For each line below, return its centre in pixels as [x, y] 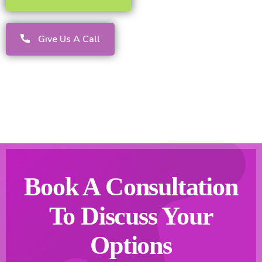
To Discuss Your [131, 216]
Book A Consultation [131, 187]
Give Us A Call [69, 39]
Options [131, 246]
